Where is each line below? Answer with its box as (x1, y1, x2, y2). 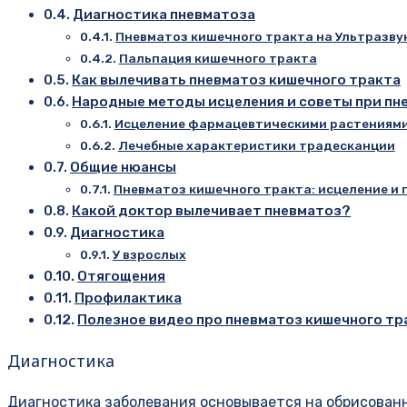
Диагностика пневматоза (73, 5, 256, 23)
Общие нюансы (70, 158, 177, 175)
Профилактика (74, 289, 183, 306)
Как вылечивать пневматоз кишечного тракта (72, 71, 402, 88)
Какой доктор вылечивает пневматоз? (72, 202, 352, 219)
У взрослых (112, 246, 186, 262)
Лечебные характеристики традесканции (117, 137, 395, 153)
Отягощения (77, 267, 166, 284)
